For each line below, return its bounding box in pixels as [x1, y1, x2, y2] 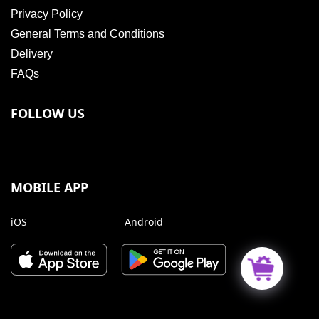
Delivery [11, 48, 53, 61]
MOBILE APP [11, 179, 88, 197]
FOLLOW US [11, 105, 85, 122]
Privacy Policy [11, 8, 83, 21]
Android [124, 215, 163, 229]
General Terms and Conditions [11, 28, 164, 41]
